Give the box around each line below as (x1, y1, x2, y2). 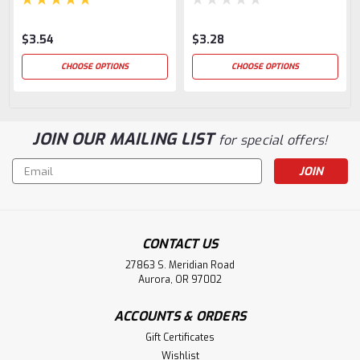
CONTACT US (141, 235, 219, 253)
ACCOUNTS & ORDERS (113, 308, 247, 325)
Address (12, 176, 56, 192)
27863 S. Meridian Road (125, 259, 235, 272)
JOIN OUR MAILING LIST (32, 129, 219, 151)
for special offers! (218, 132, 328, 149)
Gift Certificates (145, 331, 215, 345)
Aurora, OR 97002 (138, 273, 222, 287)
